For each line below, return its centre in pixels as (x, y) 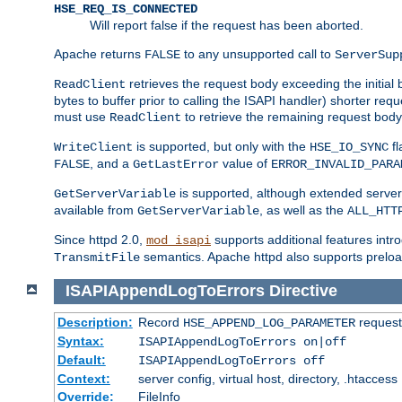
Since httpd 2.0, (100, 239)
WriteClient (93, 147)
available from (96, 210)
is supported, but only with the (221, 146)
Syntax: (80, 341)
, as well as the (303, 210)
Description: (95, 323)
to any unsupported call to (258, 53)
